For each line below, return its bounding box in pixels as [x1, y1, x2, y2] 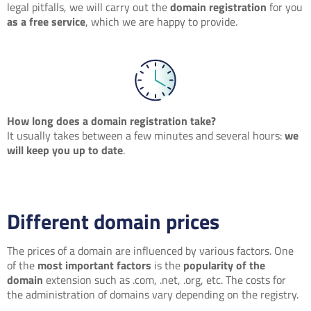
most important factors [37, 257, 151, 274]
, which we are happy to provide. [85, 12, 237, 30]
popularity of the [183, 257, 265, 274]
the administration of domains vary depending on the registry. [7, 286, 299, 303]
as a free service [7, 12, 85, 30]
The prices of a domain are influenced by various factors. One [7, 242, 294, 260]
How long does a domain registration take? [7, 112, 216, 129]
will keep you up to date [7, 141, 123, 158]
